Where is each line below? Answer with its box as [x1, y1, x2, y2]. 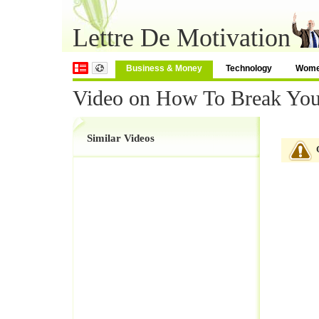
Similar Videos [87, 132, 155, 144]
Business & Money [126, 63, 202, 73]
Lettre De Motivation [73, 23, 291, 52]
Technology [226, 63, 272, 73]
